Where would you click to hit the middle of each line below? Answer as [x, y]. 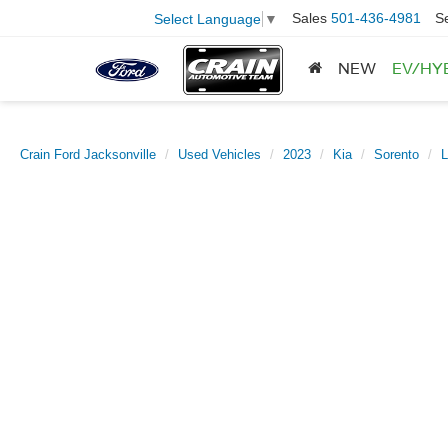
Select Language [207, 18]
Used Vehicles [219, 154]
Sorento [396, 154]
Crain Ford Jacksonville [88, 154]
